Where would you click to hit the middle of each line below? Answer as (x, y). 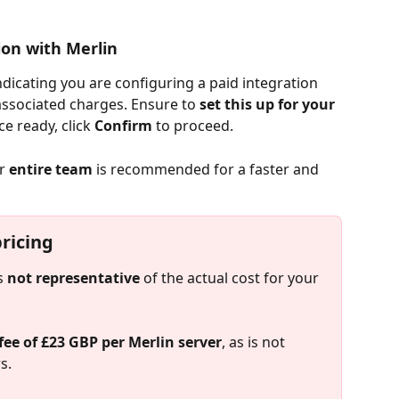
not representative (73, 277)
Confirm (123, 126)
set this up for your (269, 105)
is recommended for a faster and (208, 169)
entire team (51, 169)
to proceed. (193, 126)
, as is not (255, 342)
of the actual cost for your (231, 277)
